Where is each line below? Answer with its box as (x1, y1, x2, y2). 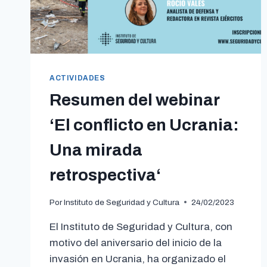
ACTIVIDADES (49, 74, 105, 82)
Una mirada (49, 141, 142, 160)
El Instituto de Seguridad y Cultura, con (49, 221, 232, 232)
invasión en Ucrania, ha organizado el (49, 253, 226, 265)
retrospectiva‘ (49, 166, 161, 185)
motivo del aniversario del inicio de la (49, 237, 222, 249)
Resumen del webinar (49, 91, 219, 110)
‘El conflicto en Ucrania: (49, 116, 239, 135)
